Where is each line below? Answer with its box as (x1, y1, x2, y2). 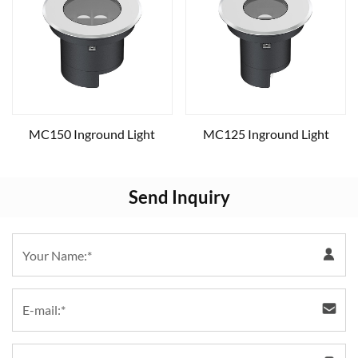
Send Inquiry (128, 186, 230, 209)
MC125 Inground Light (202, 126, 329, 142)
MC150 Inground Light (29, 126, 156, 142)
